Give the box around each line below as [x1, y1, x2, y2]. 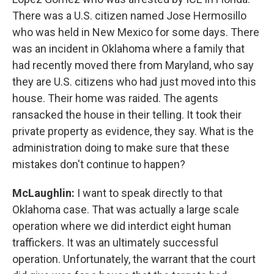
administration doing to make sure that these [12, 141, 229, 154]
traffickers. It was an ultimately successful [12, 236, 218, 249]
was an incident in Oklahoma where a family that [12, 42, 245, 55]
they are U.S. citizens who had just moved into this [12, 75, 256, 88]
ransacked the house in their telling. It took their [12, 108, 242, 121]
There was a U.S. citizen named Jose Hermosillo [12, 9, 246, 22]
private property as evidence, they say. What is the [12, 125, 254, 138]
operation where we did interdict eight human [12, 220, 231, 232]
